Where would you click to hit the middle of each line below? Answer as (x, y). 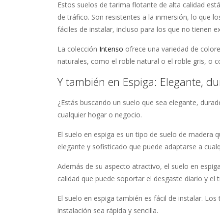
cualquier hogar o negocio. (100, 114)
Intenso (112, 49)
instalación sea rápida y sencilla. (108, 210)
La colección (78, 49)
